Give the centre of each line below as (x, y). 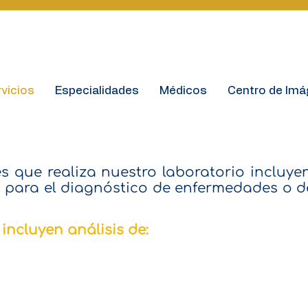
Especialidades (97, 90)
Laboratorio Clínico (153, 132)
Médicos (183, 90)
